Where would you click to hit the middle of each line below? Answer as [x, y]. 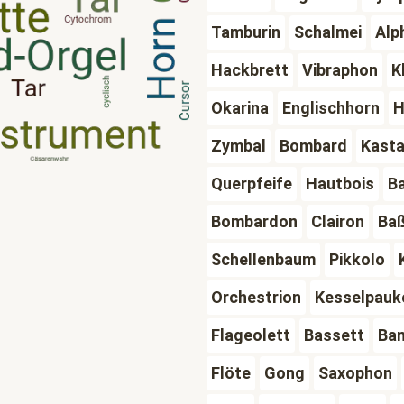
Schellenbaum [263, 259]
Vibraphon [340, 70]
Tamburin [245, 32]
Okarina [239, 108]
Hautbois [340, 184]
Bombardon [254, 221]
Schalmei [327, 32]
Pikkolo [357, 259]
